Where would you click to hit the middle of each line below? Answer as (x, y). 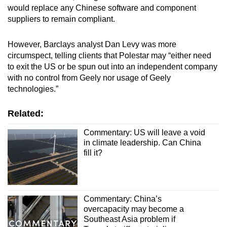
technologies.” (33, 89)
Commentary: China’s (122, 199)
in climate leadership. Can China (142, 142)
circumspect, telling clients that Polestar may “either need (109, 55)
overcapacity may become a (134, 209)
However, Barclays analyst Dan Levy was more (92, 44)
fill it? (93, 153)
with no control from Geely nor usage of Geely (89, 78)
